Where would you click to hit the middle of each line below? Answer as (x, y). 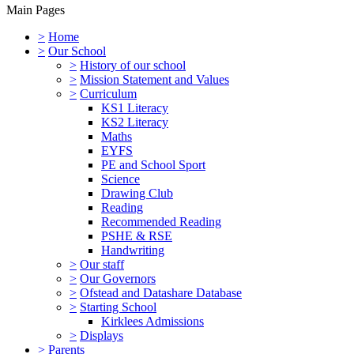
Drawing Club (137, 193)
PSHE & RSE (137, 235)
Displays (102, 335)
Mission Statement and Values (154, 79)
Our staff (102, 264)
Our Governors (118, 278)
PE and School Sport (153, 164)
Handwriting (133, 250)
